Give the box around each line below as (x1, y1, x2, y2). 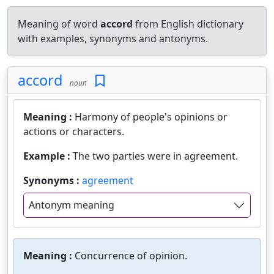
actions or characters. (23, 125, 124, 138)
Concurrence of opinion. (75, 249, 187, 263)
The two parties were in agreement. (73, 149, 238, 163)
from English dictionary (133, 17, 243, 31)
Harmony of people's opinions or (75, 110, 228, 124)
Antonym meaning (29, 198, 114, 212)
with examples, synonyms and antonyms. (18, 32, 208, 45)
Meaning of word (18, 17, 100, 31)
